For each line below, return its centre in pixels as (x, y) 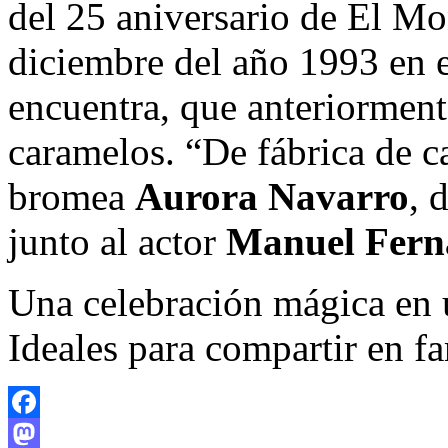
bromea (71, 197)
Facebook (39, 434)
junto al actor (117, 242)
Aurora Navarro (272, 197)
